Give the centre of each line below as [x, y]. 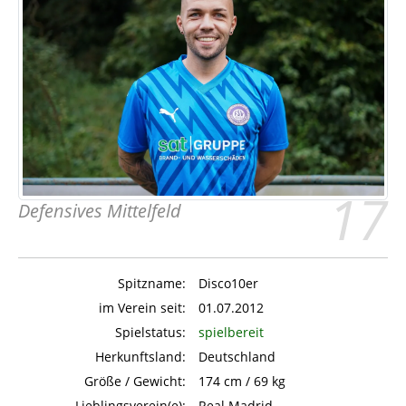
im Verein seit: [142, 307]
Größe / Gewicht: [135, 381]
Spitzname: [152, 283]
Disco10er [228, 283]
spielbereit [231, 332]
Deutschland [237, 356]
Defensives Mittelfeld [100, 210]
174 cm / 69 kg [242, 381]
